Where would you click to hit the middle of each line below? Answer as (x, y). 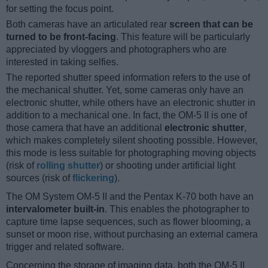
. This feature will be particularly (183, 36)
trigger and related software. (65, 246)
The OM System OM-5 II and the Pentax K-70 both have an (130, 196)
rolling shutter (68, 165)
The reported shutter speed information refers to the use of (128, 77)
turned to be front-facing (61, 36)
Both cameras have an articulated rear (88, 24)
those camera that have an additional (85, 127)
